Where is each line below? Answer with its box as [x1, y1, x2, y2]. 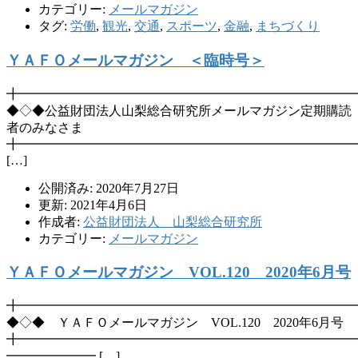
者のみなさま [6, 120, 83, 134]
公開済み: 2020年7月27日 [38, 181, 179, 195]
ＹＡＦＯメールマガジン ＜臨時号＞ [6, 51, 265, 69]
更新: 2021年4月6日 [38, 197, 147, 212]
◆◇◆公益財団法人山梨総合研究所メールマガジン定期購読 [6, 103, 352, 117]
